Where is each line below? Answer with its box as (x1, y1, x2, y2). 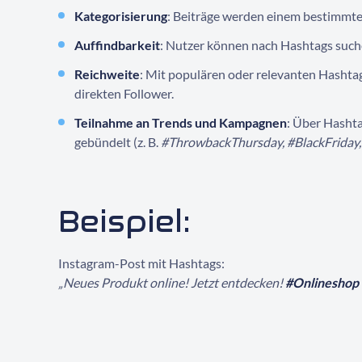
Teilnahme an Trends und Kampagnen (74, 115, 287, 130)
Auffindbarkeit (74, 37, 160, 53)
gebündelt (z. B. (74, 134, 161, 149)
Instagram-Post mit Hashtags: (58, 255, 225, 271)
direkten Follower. (74, 86, 174, 101)
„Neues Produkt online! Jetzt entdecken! (58, 275, 285, 290)
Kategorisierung (74, 8, 167, 23)
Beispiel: (58, 204, 191, 240)
